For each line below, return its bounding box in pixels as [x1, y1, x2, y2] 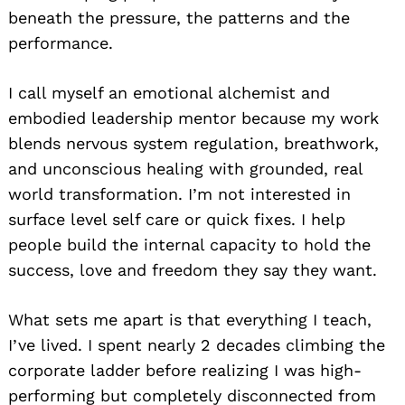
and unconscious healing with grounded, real [8, 158, 363, 178]
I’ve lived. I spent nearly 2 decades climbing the [8, 334, 385, 354]
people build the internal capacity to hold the [8, 234, 371, 254]
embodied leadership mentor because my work [8, 108, 379, 127]
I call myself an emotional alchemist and [8, 82, 330, 102]
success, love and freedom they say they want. [8, 259, 377, 279]
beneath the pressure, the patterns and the [8, 7, 350, 27]
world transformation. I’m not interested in [8, 184, 351, 203]
